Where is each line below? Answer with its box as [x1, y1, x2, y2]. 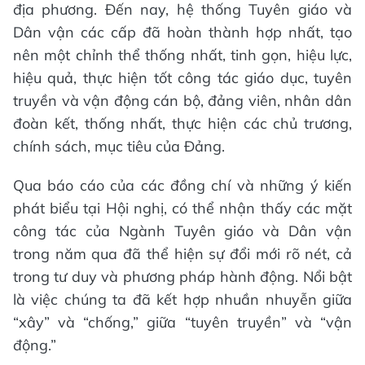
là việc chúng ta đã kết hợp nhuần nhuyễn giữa [13, 289, 352, 309]
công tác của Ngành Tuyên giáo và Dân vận [13, 221, 352, 240]
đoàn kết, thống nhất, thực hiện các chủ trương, [13, 113, 352, 133]
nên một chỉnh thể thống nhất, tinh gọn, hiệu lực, [13, 45, 352, 64]
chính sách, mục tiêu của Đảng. [13, 136, 225, 156]
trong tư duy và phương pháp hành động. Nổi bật [13, 266, 352, 286]
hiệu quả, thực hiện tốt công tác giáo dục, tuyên [13, 68, 352, 87]
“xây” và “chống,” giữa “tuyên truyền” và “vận [13, 312, 352, 332]
